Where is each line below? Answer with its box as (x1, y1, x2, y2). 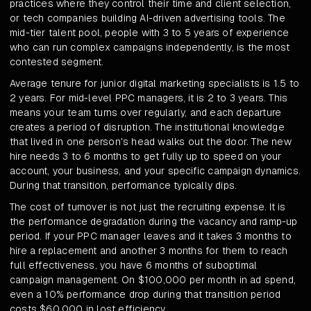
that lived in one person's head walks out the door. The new (10, 135, 292, 149)
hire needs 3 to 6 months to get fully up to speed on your (10, 150, 282, 163)
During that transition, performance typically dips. (10, 179, 237, 192)
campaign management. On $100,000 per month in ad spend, (10, 274, 296, 287)
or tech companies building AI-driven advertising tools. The (10, 12, 285, 25)
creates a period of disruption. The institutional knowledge (10, 121, 285, 134)
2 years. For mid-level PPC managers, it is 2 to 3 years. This (10, 92, 288, 105)
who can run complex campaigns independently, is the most (10, 41, 290, 54)
